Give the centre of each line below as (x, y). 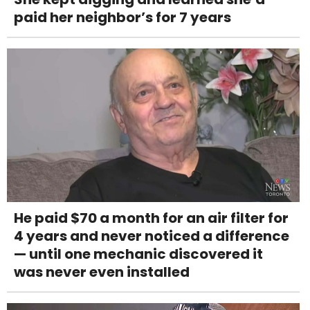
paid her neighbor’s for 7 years (122, 17)
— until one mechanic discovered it (138, 254)
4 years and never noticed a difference (152, 236)
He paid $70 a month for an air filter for (151, 218)
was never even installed (102, 272)
